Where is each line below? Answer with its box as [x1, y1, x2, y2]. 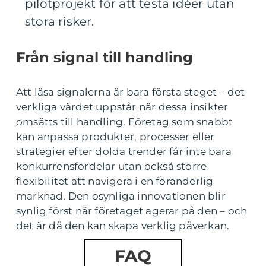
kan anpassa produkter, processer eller [16, 131, 215, 143]
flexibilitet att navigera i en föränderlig [16, 175, 214, 188]
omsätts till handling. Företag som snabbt [16, 116, 233, 128]
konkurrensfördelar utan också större [16, 160, 207, 173]
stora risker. [25, 14, 94, 29]
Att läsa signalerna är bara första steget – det [16, 86, 245, 99]
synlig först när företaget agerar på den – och [16, 205, 248, 217]
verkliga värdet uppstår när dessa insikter [16, 101, 229, 113]
